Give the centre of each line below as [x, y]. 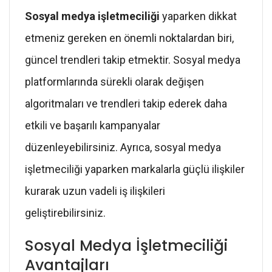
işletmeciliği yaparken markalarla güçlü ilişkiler [135, 169]
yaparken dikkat [198, 16]
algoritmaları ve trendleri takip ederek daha [126, 103]
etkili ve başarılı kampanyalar [93, 125]
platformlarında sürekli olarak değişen [114, 81]
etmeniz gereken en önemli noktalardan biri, [129, 38]
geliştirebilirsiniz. [65, 212]
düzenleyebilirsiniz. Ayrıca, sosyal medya [123, 147]
